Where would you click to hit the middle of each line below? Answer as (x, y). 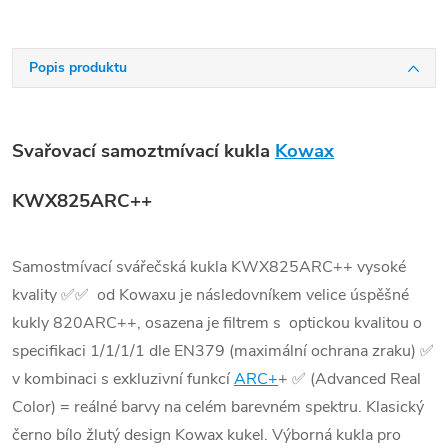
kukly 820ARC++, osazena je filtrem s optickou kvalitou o (217, 322)
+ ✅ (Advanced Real (349, 378)
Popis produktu (78, 67)
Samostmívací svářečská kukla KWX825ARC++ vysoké (209, 266)
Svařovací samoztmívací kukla (143, 151)
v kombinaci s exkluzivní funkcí (123, 378)
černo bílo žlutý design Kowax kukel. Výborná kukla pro (206, 434)
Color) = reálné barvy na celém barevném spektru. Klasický (218, 406)
